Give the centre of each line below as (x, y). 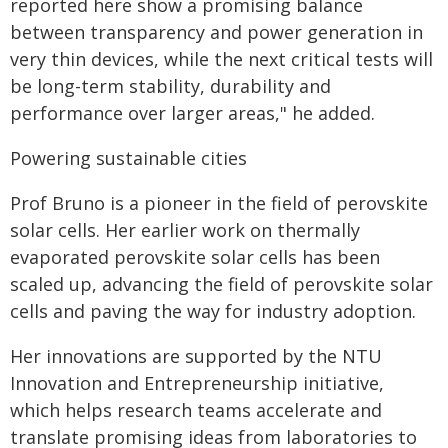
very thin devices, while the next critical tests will (221, 59)
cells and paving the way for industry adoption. (213, 311)
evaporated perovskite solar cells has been (195, 257)
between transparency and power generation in (216, 32)
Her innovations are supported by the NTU (196, 356)
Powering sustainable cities (128, 158)
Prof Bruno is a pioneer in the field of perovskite (219, 203)
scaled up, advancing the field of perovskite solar (221, 284)
